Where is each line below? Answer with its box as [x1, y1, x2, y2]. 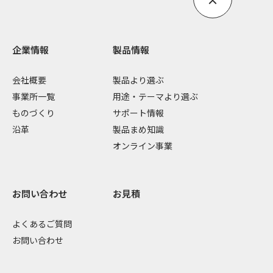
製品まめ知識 [112, 122, 164, 135]
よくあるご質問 [12, 217, 72, 230]
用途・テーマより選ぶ [112, 90, 198, 102]
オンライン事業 [112, 139, 172, 152]
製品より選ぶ [112, 73, 164, 86]
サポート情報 [112, 106, 164, 119]
